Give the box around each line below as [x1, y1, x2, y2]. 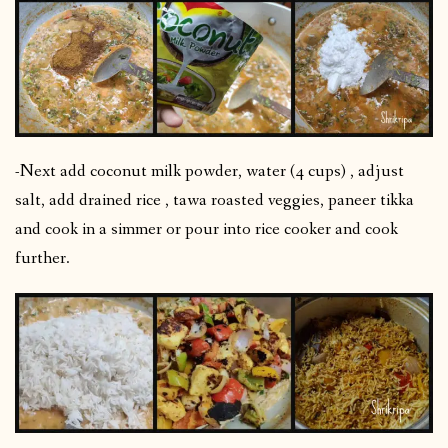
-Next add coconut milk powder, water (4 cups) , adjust [15, 160, 404, 184]
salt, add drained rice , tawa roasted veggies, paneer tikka [15, 189, 414, 213]
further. [15, 247, 70, 271]
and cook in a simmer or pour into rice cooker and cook [15, 218, 398, 242]
